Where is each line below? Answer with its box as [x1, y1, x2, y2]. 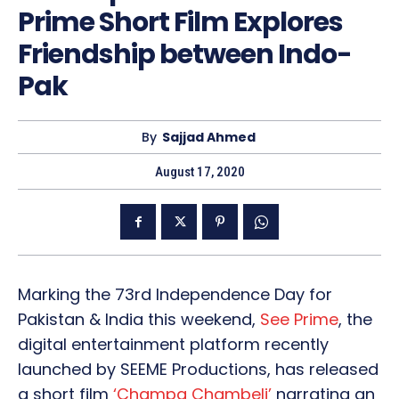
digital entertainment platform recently [18, 333, 329, 356]
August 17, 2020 [154, 164, 245, 181]
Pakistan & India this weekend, [18, 308, 260, 331]
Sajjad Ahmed [161, 128, 256, 147]
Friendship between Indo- [18, 36, 352, 74]
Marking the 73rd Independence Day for [18, 283, 332, 306]
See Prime [260, 308, 338, 331]
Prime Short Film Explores [18, 4, 343, 42]
